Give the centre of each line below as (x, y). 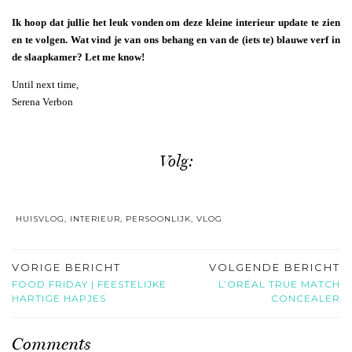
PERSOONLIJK (158, 218)
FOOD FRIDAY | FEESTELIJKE (89, 284)
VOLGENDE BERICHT (275, 267)
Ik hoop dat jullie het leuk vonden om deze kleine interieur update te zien (176, 23)
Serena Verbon (42, 102)
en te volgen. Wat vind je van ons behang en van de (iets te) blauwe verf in (176, 40)
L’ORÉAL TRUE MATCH (279, 284)
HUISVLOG (40, 218)
